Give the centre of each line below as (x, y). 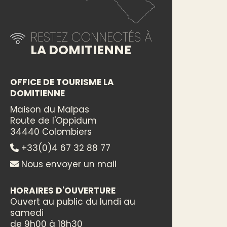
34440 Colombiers (51, 131)
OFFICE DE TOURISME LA (62, 82)
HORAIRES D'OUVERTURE (63, 190)
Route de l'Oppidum (53, 120)
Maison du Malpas (50, 109)
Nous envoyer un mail (68, 164)
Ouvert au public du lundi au (73, 201)
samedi (27, 213)
